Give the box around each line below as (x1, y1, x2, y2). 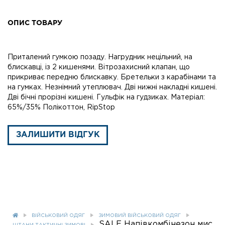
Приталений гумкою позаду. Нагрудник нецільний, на (8, 54, 192, 60)
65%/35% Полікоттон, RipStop (8, 104, 115, 110)
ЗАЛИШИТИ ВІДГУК (16, 131, 100, 139)
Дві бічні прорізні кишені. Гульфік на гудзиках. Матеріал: (8, 94, 205, 100)
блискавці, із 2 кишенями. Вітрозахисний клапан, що (8, 64, 190, 70)
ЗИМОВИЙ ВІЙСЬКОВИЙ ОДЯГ (98, 213, 181, 218)
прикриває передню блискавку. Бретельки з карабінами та (8, 74, 216, 80)
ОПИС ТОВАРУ (8, 20, 62, 26)
